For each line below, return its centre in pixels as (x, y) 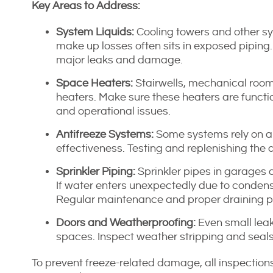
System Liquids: (95, 32)
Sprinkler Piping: (96, 171)
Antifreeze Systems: (105, 134)
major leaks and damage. (119, 60)
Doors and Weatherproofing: (126, 222)
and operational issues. (113, 111)
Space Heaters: (94, 83)
